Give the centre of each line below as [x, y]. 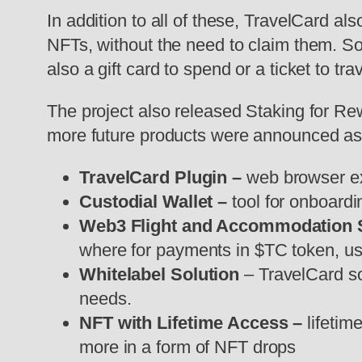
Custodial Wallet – [156, 202]
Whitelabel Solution [162, 275]
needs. [105, 299]
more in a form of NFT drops [188, 347]
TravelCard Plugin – [163, 178]
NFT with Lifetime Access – [194, 323]
